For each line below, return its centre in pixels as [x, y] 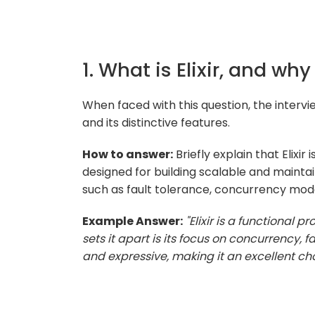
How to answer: [128, 154]
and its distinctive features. [156, 122]
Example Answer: [133, 221]
